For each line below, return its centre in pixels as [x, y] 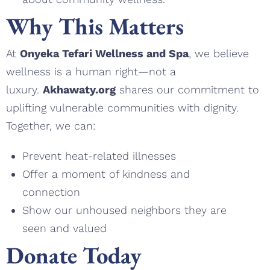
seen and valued [64, 228]
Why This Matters [95, 27]
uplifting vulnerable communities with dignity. [122, 107]
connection [51, 192]
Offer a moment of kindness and [106, 174]
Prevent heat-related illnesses [99, 155]
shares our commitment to [187, 89]
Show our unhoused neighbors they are [124, 210]
